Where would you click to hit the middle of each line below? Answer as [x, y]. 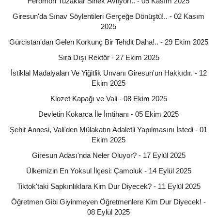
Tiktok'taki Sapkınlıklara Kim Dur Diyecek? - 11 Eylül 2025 [108, 186]
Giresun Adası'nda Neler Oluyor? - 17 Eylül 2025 [108, 155]
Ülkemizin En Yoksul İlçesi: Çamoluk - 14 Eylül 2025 [108, 170]
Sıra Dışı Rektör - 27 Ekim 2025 [108, 57]
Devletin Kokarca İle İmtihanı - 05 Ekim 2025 [108, 114]
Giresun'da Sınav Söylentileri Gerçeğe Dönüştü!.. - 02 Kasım [108, 16]
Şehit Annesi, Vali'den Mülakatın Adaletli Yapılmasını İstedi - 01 [108, 129]
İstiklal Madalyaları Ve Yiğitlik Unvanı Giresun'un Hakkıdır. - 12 [108, 73]
